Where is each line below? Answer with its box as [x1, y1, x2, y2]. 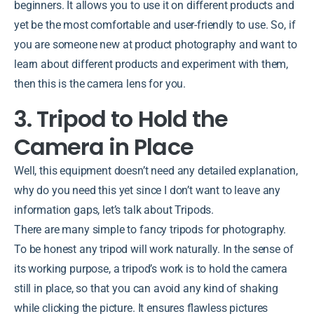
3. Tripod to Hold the [14, 102, 228, 135]
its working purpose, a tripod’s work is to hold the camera [14, 261, 287, 275]
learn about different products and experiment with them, [14, 57, 289, 71]
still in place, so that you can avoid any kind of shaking [14, 281, 278, 295]
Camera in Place [14, 130, 193, 163]
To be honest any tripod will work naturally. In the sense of [14, 242, 294, 256]
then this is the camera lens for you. [14, 76, 186, 90]
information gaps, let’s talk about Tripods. [14, 203, 217, 217]
